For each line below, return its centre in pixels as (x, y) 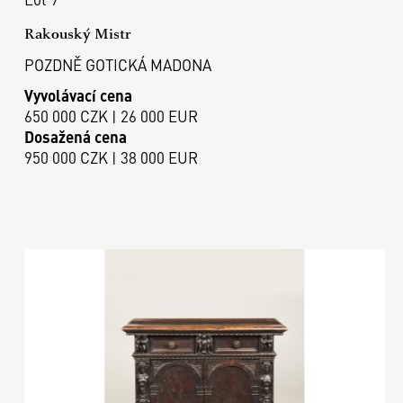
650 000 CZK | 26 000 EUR (111, 116)
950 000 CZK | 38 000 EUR (111, 157)
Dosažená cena (75, 137)
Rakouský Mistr (77, 33)
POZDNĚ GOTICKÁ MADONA (117, 64)
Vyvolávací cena (78, 95)
